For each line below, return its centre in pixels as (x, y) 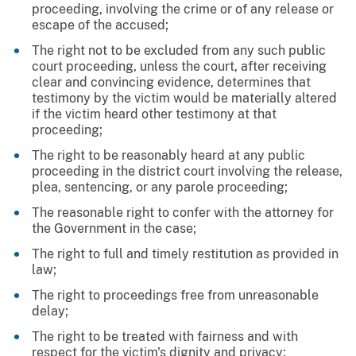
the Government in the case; (114, 229)
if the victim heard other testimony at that (154, 114)
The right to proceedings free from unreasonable (175, 296)
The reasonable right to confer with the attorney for (183, 213)
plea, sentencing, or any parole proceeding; (160, 188)
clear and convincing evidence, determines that (171, 83)
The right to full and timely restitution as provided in (185, 254)
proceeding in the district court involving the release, (187, 172)
